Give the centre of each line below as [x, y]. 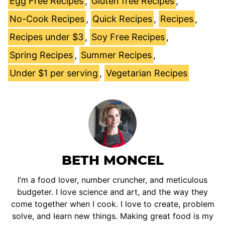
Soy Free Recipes [128, 37]
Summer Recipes [116, 55]
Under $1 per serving [54, 73]
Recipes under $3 [46, 37]
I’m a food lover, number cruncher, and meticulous [113, 180]
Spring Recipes [41, 55]
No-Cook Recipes [47, 19]
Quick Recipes [122, 19]
